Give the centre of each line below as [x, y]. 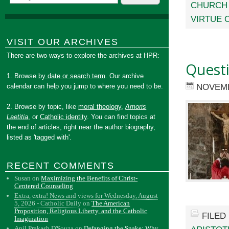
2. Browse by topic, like [43, 107]
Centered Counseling [44, 186]
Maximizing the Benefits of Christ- [89, 178]
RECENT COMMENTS [61, 166]
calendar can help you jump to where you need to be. [85, 86]
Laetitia [18, 117]
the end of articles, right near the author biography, [81, 127]
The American [111, 203]
